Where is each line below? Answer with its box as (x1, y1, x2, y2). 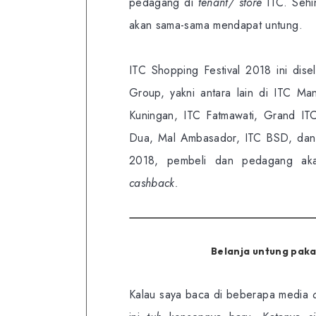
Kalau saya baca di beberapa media (129, 286, 312, 303)
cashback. (129, 175, 179, 192)
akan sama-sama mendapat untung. (129, 17, 303, 34)
